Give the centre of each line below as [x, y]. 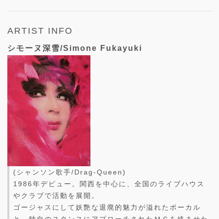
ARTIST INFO [40, 31]
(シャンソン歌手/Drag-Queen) [70, 172]
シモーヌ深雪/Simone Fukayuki [75, 48]
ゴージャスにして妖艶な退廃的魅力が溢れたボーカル [107, 208]
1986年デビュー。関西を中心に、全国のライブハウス [109, 184]
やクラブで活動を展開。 [56, 196]
